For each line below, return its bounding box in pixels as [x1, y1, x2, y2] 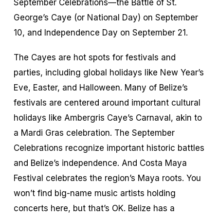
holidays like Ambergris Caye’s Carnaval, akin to [14, 112, 202, 123]
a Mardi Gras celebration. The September [14, 127, 175, 138]
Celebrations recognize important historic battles [14, 143, 204, 153]
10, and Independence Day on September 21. [14, 27, 188, 37]
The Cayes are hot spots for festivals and [14, 52, 176, 62]
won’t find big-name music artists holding [14, 188, 176, 198]
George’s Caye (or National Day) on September [14, 12, 198, 22]
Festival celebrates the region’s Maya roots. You [14, 173, 201, 183]
